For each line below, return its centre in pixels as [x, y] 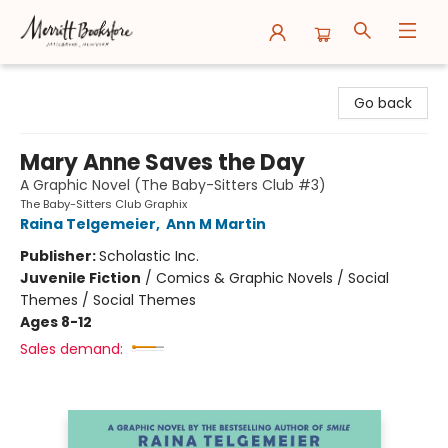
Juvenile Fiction [80, 278]
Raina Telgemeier [88, 224]
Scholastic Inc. [149, 256]
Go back [383, 103]
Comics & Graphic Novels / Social [272, 278]
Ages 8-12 [56, 322]
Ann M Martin [216, 224]
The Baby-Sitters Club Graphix [103, 204]
